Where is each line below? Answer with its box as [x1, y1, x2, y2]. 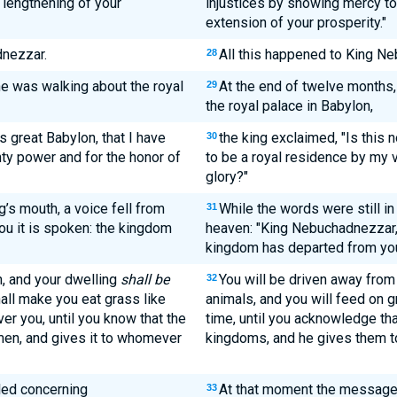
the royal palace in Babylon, [205, 97, 373, 114]
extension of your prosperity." [205, 14, 386, 31]
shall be [120, 271, 169, 288]
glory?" [205, 168, 248, 185]
